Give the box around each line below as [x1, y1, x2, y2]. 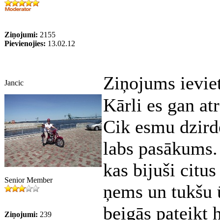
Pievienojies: [4, 39, 46, 48]
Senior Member [4, 176, 53, 184]
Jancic [4, 79, 24, 87]
